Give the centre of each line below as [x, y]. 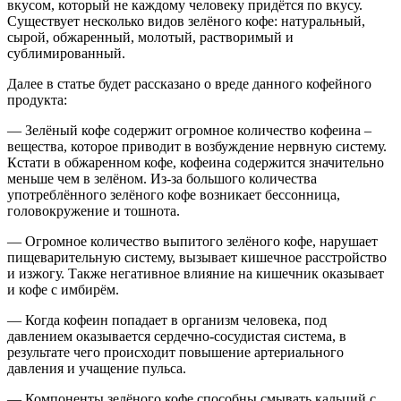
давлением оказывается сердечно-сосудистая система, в [177, 337]
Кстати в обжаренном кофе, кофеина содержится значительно [196, 163]
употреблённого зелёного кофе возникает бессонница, [174, 195]
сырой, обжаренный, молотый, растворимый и [150, 38]
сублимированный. [66, 54]
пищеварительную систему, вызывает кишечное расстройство [197, 258]
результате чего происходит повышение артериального [175, 353]
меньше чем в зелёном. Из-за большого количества [162, 179]
